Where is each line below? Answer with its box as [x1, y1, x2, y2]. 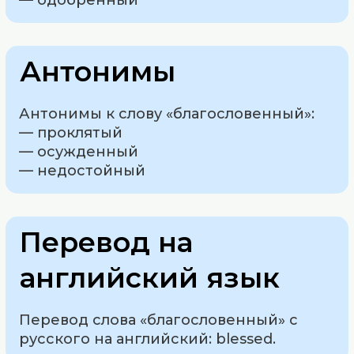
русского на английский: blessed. [19, 330, 277, 348]
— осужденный [19, 143, 139, 161]
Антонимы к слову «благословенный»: [19, 105, 315, 123]
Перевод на [20, 224, 194, 259]
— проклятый [19, 124, 123, 142]
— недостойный [19, 162, 146, 180]
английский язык [20, 260, 281, 295]
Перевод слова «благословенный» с [19, 311, 299, 329]
